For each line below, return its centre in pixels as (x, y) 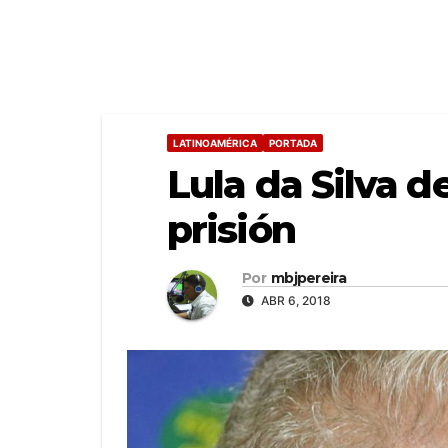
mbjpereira (308, 278)
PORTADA (293, 143)
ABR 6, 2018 (294, 300)
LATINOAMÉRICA (215, 143)
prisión (231, 229)
